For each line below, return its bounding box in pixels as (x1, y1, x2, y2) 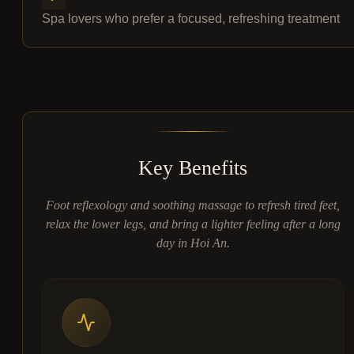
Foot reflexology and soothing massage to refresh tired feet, (46, 198, 340, 213)
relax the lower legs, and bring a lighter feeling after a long (45, 217, 341, 232)
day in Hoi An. (156, 236, 230, 250)
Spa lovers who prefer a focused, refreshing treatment (42, 12, 340, 26)
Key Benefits (138, 156, 247, 180)
